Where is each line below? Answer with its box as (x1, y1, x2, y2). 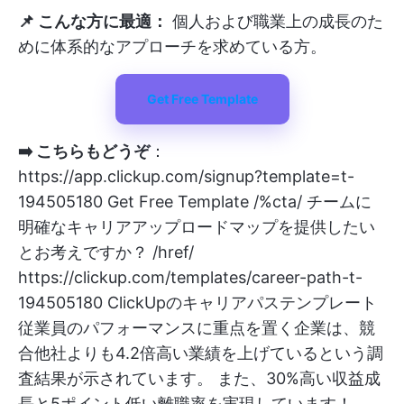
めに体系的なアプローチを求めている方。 (18, 37, 326, 56)
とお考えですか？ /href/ (18, 243, 194, 262)
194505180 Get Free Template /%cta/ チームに (18, 192, 372, 211)
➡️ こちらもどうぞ (18, 142, 150, 161)
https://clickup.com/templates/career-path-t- (18, 268, 363, 287)
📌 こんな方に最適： (18, 12, 168, 31)
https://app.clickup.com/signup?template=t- (18, 167, 354, 186)
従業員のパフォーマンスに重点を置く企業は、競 (18, 318, 375, 337)
